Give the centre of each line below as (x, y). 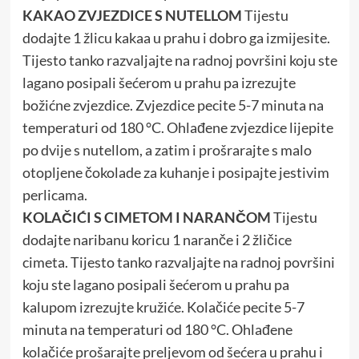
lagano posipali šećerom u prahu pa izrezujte (159, 83)
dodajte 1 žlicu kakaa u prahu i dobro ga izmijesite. (176, 38)
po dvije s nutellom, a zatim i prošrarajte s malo (167, 150)
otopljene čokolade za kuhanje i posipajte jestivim (175, 173)
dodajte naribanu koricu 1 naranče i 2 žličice (157, 240)
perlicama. (54, 195)
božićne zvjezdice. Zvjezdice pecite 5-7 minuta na (173, 105)
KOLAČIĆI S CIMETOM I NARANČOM (146, 218)
